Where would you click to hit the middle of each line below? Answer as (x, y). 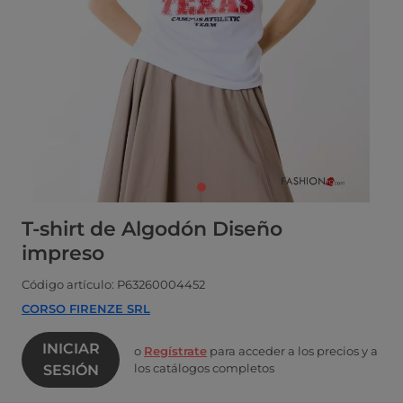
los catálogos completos (205, 368)
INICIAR (71, 349)
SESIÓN (71, 371)
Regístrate (176, 351)
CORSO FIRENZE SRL (86, 309)
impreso (63, 254)
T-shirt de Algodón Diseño (152, 229)
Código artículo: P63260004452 (113, 285)
